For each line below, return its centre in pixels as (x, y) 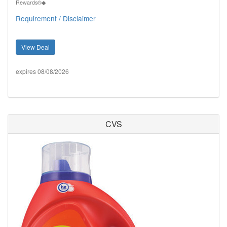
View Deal (35, 47)
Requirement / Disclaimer (56, 18)
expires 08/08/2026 (42, 71)
